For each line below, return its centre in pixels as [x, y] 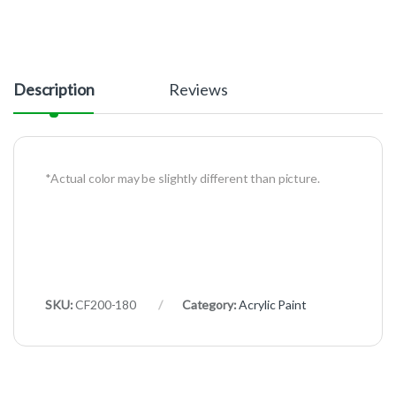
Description [54, 90]
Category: [210, 305]
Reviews [198, 90]
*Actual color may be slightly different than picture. [183, 179]
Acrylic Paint [273, 305]
